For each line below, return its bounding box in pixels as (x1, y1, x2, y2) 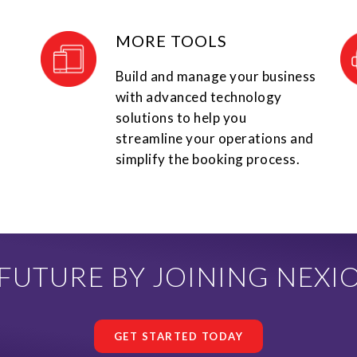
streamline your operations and (115, 130, 314, 147)
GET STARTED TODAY (113, 330, 244, 343)
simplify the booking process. (115, 151, 300, 168)
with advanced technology (115, 88, 282, 106)
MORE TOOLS (115, 31, 227, 51)
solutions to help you (115, 109, 247, 127)
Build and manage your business (115, 68, 316, 85)
